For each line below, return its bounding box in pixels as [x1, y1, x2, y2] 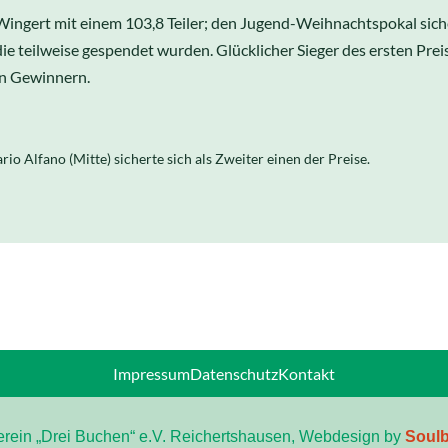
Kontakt [278, 364, 335, 383]
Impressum [113, 364, 190, 383]
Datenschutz [190, 364, 278, 383]
